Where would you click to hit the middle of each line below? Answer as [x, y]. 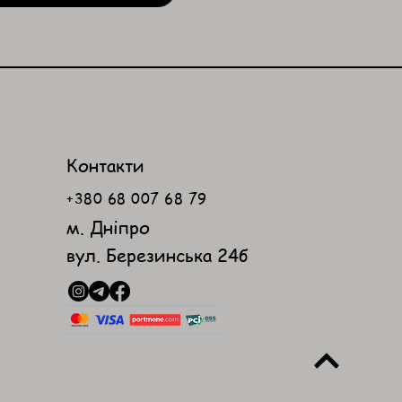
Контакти [106, 166]
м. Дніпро [109, 227]
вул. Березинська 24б [158, 255]
